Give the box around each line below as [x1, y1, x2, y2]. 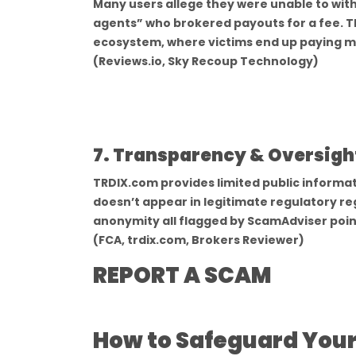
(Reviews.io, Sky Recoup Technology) [93, 53, 319, 69]
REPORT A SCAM [93, 260, 276, 291]
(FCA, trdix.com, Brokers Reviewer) [93, 232, 304, 248]
